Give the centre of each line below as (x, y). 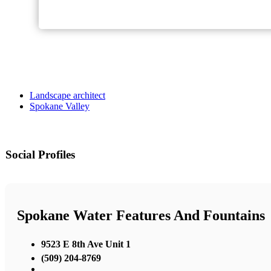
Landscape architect (67, 96)
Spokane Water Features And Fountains (141, 216)
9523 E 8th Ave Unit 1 (86, 244)
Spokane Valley (60, 106)
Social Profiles (40, 155)
